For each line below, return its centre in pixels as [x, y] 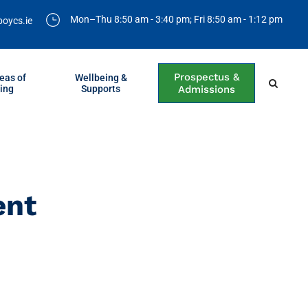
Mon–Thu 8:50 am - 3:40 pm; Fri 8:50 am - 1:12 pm [176, 20]
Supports [101, 89]
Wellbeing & [101, 78]
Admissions [207, 90]
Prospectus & [207, 77]
